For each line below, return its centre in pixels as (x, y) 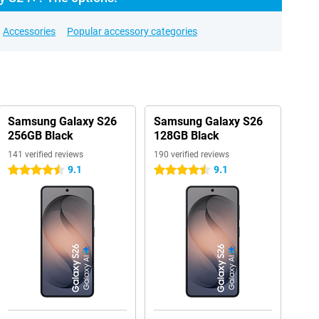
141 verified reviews (45, 155)
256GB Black (40, 136)
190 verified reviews (191, 155)
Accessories (29, 31)
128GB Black (186, 136)
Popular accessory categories (132, 31)
